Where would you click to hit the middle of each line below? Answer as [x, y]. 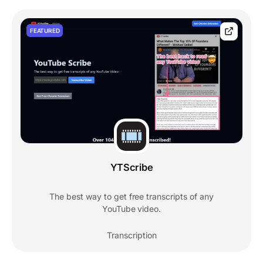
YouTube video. [131, 208]
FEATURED [45, 31]
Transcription [131, 235]
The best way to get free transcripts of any [131, 196]
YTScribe [131, 167]
